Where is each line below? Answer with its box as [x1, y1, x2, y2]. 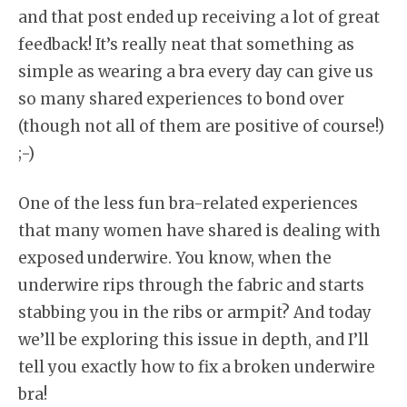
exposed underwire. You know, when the [18, 248, 332, 268]
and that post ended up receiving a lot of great [18, 6, 380, 27]
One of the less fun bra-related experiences [18, 194, 358, 213]
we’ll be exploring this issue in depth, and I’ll [18, 330, 369, 350]
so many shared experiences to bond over [18, 88, 344, 109]
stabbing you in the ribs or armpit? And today [18, 303, 372, 323]
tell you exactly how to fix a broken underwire [18, 357, 375, 377]
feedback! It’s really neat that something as [18, 34, 354, 55]
